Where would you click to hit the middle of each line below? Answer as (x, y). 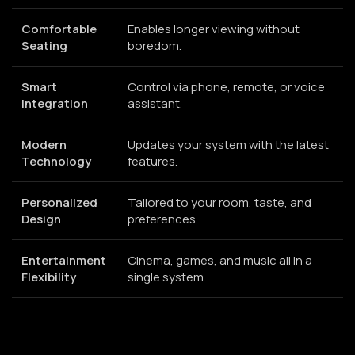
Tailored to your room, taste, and (219, 202)
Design (41, 219)
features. (153, 161)
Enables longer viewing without (214, 29)
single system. (167, 277)
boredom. (155, 45)
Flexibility (49, 277)
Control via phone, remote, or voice (226, 86)
